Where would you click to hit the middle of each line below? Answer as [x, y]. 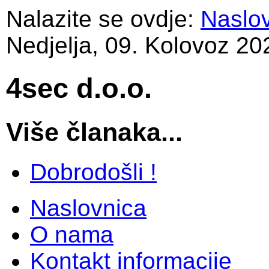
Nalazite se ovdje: [100, 19]
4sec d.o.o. [79, 88]
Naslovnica [88, 208]
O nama [72, 234]
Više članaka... [94, 132]
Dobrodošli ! [93, 172]
